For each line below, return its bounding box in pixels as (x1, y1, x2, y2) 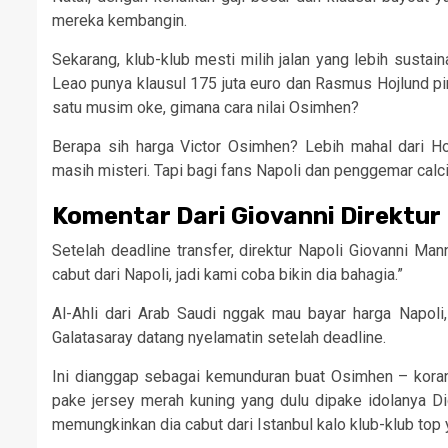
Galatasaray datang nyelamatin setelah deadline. (52, 327, 386, 347)
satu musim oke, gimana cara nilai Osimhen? (52, 97, 359, 117)
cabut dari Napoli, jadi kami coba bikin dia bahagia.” (52, 264, 403, 284)
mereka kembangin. (52, 10, 187, 30)
